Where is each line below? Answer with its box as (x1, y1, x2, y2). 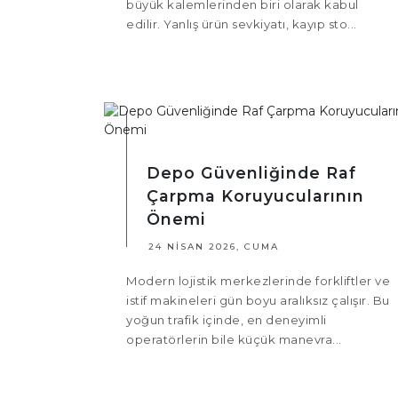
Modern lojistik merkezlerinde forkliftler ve (126, 274, 390, 289)
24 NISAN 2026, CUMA (148, 241, 279, 253)
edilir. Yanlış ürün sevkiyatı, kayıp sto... (126, 17, 357, 32)
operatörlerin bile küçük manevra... (126, 332, 342, 347)
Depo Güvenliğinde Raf (147, 163, 356, 183)
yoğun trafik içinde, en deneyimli (126, 313, 327, 328)
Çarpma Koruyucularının (147, 187, 364, 206)
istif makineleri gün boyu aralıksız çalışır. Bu (126, 293, 390, 308)
